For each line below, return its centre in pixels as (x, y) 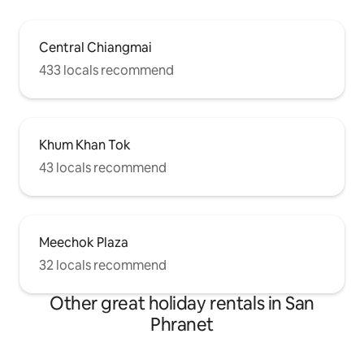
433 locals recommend (106, 70)
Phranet (182, 324)
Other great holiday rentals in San (182, 303)
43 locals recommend (103, 167)
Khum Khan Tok (85, 145)
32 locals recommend (103, 265)
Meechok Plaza (84, 242)
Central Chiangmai (95, 47)
